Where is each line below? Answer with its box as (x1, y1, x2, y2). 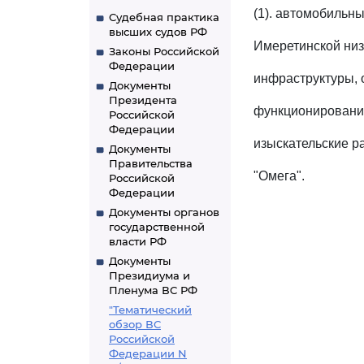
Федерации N (109, 347, 187, 360)
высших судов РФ (109, 25, 207, 38)
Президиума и (109, 269, 190, 282)
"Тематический (109, 303, 192, 316)
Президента (109, 93, 177, 106)
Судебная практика (109, 11, 219, 24)
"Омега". (253, 169, 305, 183)
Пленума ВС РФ (109, 284, 197, 297)
